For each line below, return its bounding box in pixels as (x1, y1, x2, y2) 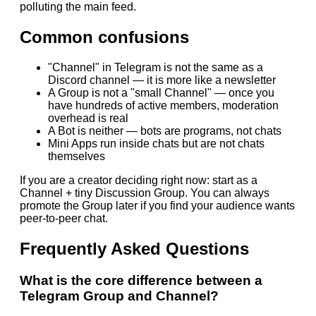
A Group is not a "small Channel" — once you (48, 86, 274, 99)
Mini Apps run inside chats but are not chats (48, 137, 265, 150)
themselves (48, 150, 105, 162)
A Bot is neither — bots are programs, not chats (48, 124, 281, 137)
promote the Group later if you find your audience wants (20, 199, 295, 212)
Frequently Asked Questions (20, 238, 249, 258)
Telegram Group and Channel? (20, 288, 219, 303)
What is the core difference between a (20, 272, 262, 288)
